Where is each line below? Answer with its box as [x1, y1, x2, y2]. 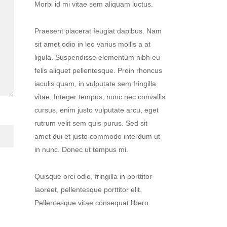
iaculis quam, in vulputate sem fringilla [34, 80, 156, 88]
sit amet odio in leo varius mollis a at [34, 40, 150, 48]
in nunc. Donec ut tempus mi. [34, 145, 128, 154]
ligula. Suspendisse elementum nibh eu [34, 53, 160, 61]
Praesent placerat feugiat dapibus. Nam [34, 27, 162, 35]
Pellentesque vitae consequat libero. [34, 199, 150, 207]
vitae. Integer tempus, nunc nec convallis [34, 93, 165, 101]
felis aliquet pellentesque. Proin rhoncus [34, 66, 162, 74]
